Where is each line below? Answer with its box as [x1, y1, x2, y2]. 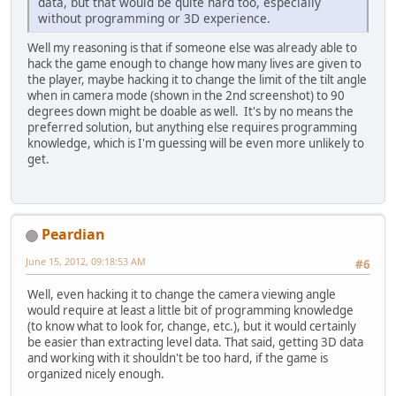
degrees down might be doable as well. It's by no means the [27, 103, 354, 119]
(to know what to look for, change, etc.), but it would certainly [27, 318, 356, 335]
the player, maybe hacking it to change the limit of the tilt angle [27, 71, 367, 88]
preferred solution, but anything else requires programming [27, 118, 357, 135]
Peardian [42, 225, 105, 245]
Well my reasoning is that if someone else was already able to [27, 39, 357, 56]
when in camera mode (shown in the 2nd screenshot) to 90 [27, 87, 345, 103]
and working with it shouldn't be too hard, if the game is [27, 350, 328, 367]
